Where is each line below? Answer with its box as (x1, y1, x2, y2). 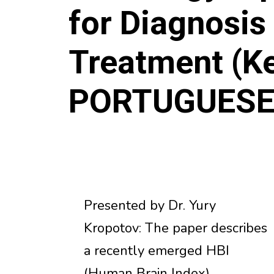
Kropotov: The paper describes (84, 218, 267, 237)
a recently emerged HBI (84, 241, 229, 260)
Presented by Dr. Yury (84, 196, 216, 215)
